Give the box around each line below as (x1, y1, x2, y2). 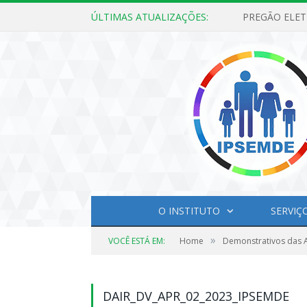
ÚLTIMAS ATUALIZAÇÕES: (91, 10, 208, 23)
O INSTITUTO (158, 204, 220, 217)
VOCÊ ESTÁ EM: (108, 235, 165, 247)
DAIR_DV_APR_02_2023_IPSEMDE (103, 288, 289, 304)
